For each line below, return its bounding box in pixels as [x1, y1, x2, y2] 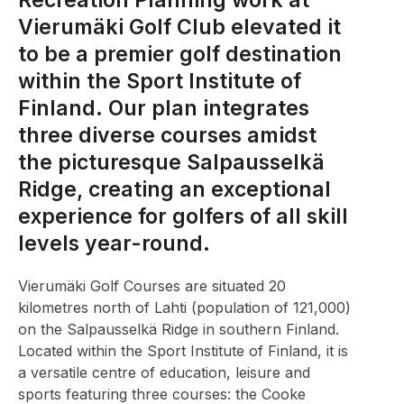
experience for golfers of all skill [18, 204, 348, 229]
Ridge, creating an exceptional [18, 177, 331, 202]
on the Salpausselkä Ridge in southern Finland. [18, 320, 339, 339]
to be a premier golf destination [18, 41, 342, 67]
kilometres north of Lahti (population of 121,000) [18, 298, 351, 317]
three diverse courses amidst [18, 123, 317, 148]
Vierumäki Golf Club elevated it [18, 14, 341, 40]
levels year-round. [18, 231, 210, 256]
